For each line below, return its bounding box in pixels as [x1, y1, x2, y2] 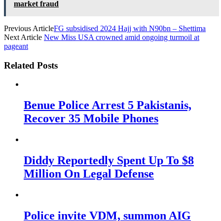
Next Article [4, 33, 44, 41]
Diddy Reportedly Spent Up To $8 [24, 153, 194, 167]
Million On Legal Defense [24, 167, 154, 180]
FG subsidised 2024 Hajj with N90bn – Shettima [54, 24, 206, 33]
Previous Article [4, 24, 54, 33]
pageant [4, 41, 28, 50]
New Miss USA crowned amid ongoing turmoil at [44, 33, 199, 41]
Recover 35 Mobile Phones [24, 112, 158, 125]
